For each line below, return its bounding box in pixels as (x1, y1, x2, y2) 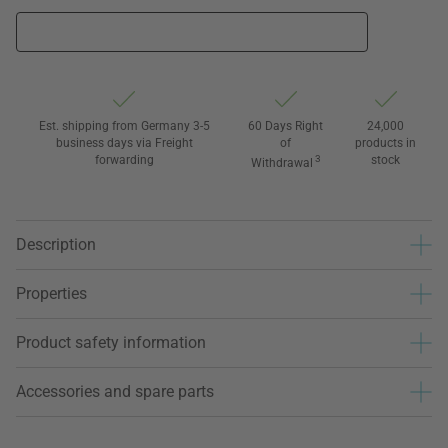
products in (355, 135, 417, 150)
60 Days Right (248, 118, 324, 133)
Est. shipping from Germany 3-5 (38, 118, 210, 133)
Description (16, 235, 96, 255)
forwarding (94, 152, 154, 167)
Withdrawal (250, 155, 313, 170)
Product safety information (16, 333, 206, 353)
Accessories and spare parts (16, 382, 214, 402)
